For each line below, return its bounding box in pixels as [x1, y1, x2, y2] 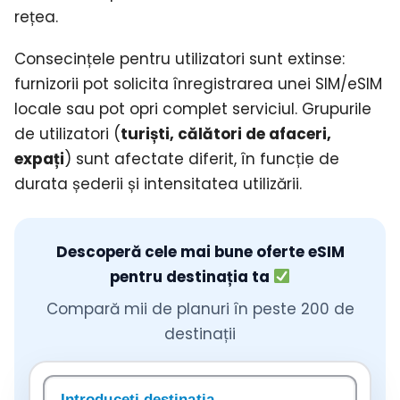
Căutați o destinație [42, 376, 196, 398]
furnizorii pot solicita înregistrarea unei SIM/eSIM [14, 72, 382, 95]
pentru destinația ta [109, 265, 273, 287]
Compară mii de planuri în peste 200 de [46, 297, 354, 320]
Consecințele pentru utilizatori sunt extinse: [14, 47, 345, 70]
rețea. [14, 5, 58, 28]
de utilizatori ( [14, 122, 121, 145]
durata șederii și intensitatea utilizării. [14, 172, 302, 195]
